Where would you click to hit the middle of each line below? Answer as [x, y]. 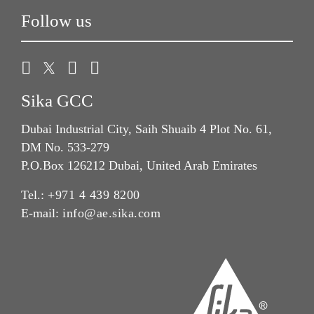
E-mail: [42, 213]
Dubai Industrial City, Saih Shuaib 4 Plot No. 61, [146, 129]
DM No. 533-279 [65, 148]
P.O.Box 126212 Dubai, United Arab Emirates [139, 166]
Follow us [56, 21]
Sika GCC [57, 101]
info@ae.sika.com [111, 213]
